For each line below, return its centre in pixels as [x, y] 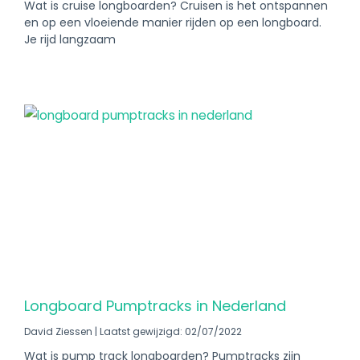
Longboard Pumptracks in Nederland [155, 306]
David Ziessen [59, 331]
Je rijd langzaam [70, 39]
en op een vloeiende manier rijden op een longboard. [173, 22]
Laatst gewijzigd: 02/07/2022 [170, 331]
